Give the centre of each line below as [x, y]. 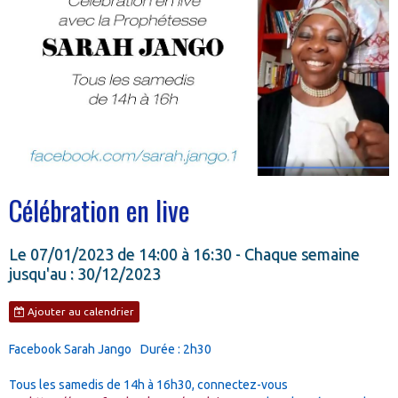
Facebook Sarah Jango [70, 349]
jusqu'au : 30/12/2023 [85, 273]
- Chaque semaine [298, 254]
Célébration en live [99, 210]
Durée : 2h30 [176, 349]
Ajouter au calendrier [80, 311]
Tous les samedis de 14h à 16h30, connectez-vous [148, 384]
